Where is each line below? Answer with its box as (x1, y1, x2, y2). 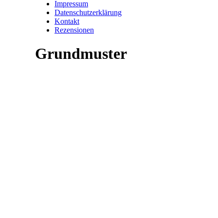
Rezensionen (54, 26, 94, 34)
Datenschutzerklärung (54, 8, 122, 17)
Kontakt (54, 17, 79, 25)
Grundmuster (35, 45, 127, 63)
